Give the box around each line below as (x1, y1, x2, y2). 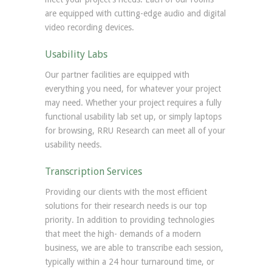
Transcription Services (45, 166, 142, 177)
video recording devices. (45, 22, 134, 32)
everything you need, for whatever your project (45, 84, 221, 93)
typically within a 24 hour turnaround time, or (45, 257, 214, 267)
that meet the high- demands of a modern (45, 229, 201, 239)
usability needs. (45, 140, 102, 149)
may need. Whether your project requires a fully (45, 98, 222, 107)
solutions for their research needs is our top (45, 201, 207, 211)
